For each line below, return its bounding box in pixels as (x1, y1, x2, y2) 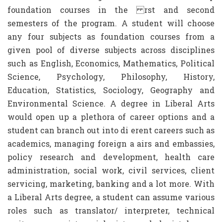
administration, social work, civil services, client (7, 165, 215, 175)
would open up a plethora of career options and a (7, 111, 215, 122)
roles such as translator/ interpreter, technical (7, 205, 215, 216)
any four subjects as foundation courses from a (7, 31, 215, 42)
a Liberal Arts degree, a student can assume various (7, 192, 215, 202)
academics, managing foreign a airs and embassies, (7, 138, 215, 149)
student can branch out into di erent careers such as (7, 125, 215, 135)
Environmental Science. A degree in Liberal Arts (7, 98, 215, 109)
